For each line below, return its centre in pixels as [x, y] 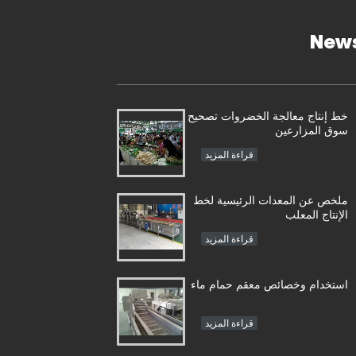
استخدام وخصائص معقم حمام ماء [269, 284]
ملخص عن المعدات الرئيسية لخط [271, 200]
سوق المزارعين [311, 130]
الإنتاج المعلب [317, 214]
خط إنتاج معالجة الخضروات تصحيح [268, 116]
